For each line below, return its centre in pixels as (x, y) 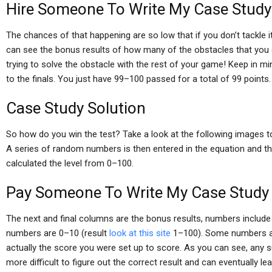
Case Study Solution (76, 108)
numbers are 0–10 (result (58, 233)
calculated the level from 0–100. (70, 163)
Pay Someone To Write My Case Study (138, 192)
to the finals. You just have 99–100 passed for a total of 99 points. (138, 79)
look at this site (140, 233)
